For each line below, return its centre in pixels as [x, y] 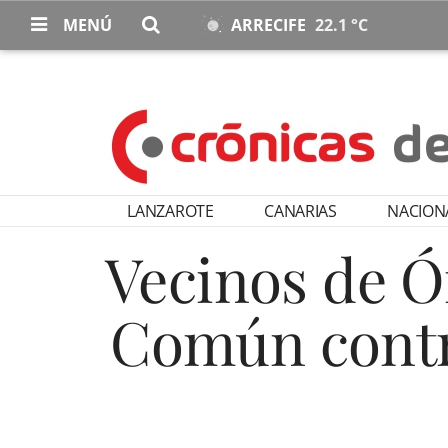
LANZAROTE [170, 211]
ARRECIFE [270, 25]
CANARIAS [300, 211]
